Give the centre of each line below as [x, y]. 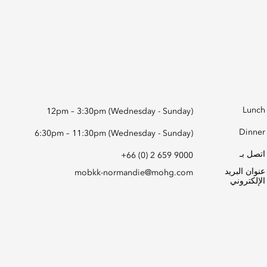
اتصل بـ [252, 154]
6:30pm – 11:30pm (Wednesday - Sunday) [114, 133]
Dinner [252, 132]
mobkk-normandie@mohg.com [133, 173]
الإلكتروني [248, 181]
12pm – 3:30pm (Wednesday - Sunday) [119, 111]
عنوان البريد [245, 172]
